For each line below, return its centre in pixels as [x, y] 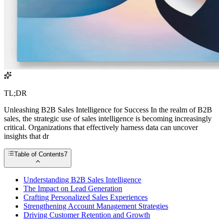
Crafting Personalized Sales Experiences [86, 197]
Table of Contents [39, 154]
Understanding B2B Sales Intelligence [82, 179]
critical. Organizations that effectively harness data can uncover [101, 128]
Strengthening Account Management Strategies [96, 206]
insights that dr [26, 136]
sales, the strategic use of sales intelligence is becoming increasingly [108, 119]
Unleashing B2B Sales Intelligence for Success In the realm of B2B [108, 110]
